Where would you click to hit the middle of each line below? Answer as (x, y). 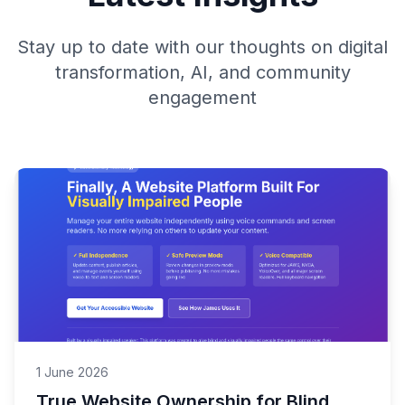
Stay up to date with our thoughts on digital (202, 47)
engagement (202, 98)
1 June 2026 (72, 372)
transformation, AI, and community (202, 72)
